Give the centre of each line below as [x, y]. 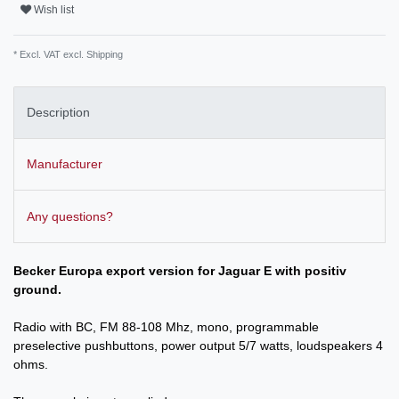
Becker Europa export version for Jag [127, 270]
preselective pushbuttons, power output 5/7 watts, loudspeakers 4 [198, 345]
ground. [37, 289]
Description [58, 112]
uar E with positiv [293, 270]
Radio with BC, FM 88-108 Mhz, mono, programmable [166, 326]
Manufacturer [65, 164]
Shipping [103, 54]
